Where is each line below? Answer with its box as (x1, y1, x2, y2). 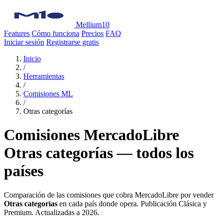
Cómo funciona (32, 29, 79, 37)
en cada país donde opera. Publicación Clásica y (57, 199, 207, 208)
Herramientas (23, 72, 64, 80)
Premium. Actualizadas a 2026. (4, 208, 99, 217)
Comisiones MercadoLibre (4, 126, 179, 144)
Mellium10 (76, 20, 109, 29)
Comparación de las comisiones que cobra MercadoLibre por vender (4, 190, 214, 199)
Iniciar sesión (4, 38, 44, 46)
